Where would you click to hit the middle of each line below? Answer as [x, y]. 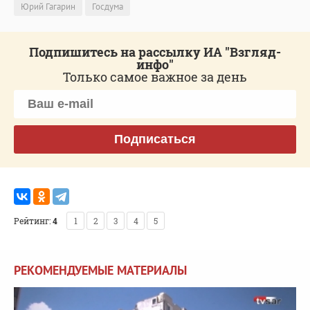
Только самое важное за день [155, 76]
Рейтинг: [32, 220]
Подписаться [155, 139]
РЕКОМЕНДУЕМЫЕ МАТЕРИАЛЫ [100, 270]
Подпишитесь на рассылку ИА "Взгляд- [155, 52]
